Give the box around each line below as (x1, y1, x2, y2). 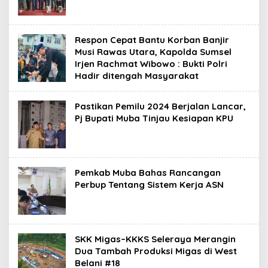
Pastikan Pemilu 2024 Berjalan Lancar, (75, 100, 246, 112)
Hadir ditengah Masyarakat (75, 70, 199, 82)
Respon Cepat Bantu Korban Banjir (75, 34, 229, 46)
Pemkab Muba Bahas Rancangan (75, 167, 221, 179)
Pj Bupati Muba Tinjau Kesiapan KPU (75, 112, 233, 124)
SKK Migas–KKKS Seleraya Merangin (75, 233, 236, 245)
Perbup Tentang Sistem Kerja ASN (75, 179, 224, 191)
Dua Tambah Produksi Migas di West (75, 245, 237, 257)
